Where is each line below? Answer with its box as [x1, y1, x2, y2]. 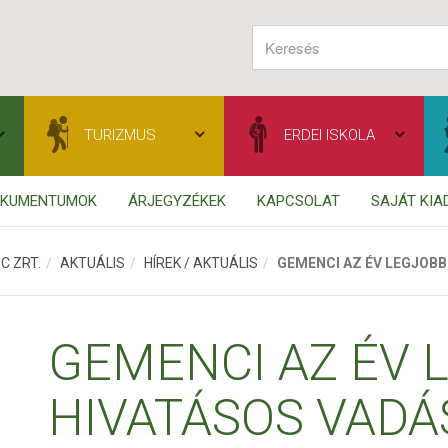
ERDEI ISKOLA [284, 126, 375, 144]
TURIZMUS [84, 126, 156, 144]
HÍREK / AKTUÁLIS [144, 255, 258, 271]
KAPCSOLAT [256, 192, 340, 210]
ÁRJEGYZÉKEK [127, 192, 226, 210]
